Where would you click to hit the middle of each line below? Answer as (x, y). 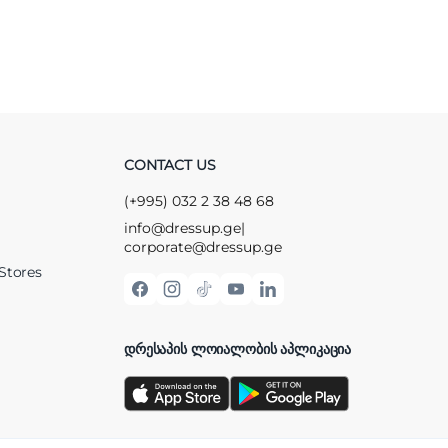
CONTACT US (170, 164)
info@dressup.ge (182, 227)
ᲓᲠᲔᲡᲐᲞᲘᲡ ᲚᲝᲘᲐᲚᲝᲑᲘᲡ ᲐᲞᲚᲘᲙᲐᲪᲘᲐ (238, 348)
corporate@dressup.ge (203, 246)
